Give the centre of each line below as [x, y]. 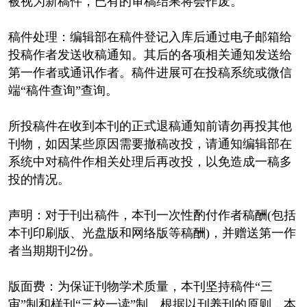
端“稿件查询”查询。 [63, 90]
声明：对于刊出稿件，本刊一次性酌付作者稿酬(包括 [152, 215]
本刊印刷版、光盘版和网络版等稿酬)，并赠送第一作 [152, 233]
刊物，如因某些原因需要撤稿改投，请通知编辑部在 [150, 144]
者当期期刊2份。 [54, 250]
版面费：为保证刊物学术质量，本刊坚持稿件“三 [140, 286]
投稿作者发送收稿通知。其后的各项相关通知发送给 [150, 54]
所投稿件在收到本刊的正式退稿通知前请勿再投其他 [150, 126]
